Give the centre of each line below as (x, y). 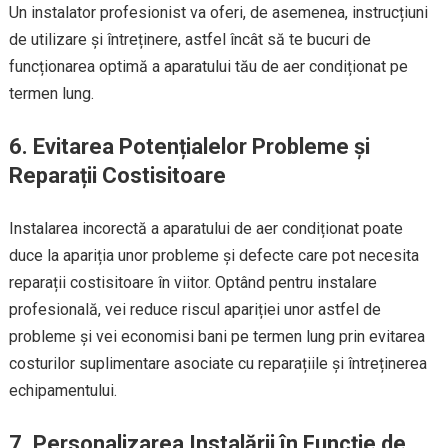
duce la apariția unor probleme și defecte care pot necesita (213, 255)
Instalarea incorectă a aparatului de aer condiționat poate (205, 228)
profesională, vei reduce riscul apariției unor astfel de (194, 309)
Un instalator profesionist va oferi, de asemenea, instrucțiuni (218, 12)
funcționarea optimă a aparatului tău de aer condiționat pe (208, 66)
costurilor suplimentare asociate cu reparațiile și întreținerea (217, 363)
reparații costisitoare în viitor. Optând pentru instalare (192, 282)
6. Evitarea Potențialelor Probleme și (189, 146)
